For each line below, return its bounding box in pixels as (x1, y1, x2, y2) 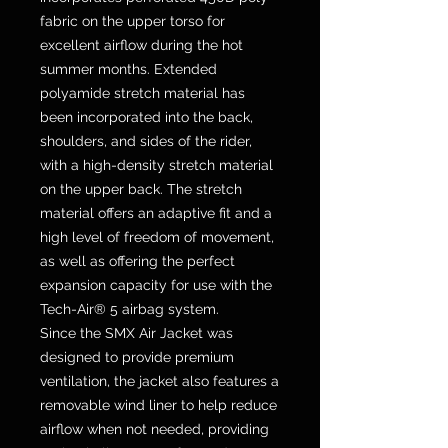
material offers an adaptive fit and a (40, 205, 272, 222)
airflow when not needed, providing (40, 421, 269, 438)
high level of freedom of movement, (40, 229, 274, 246)
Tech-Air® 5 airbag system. (40, 301, 219, 318)
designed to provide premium (40, 349, 234, 366)
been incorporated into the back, (40, 109, 253, 126)
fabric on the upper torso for (40, 13, 225, 30)
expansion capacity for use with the (40, 277, 272, 294)
